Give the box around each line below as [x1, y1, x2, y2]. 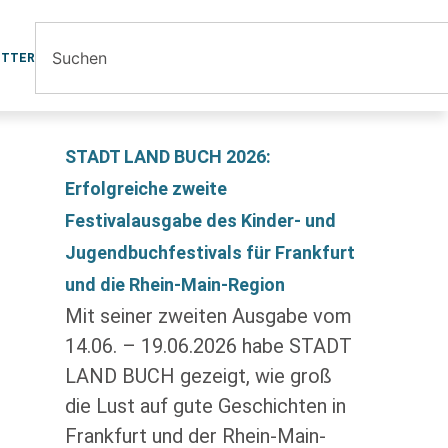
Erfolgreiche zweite [64, 178, 227, 199]
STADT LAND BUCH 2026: [64, 146, 271, 167]
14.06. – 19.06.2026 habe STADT [64, 334, 352, 358]
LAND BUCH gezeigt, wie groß [64, 364, 332, 388]
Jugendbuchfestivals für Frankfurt [64, 242, 355, 263]
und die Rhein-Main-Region [64, 274, 285, 295]
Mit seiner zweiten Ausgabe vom [64, 304, 352, 328]
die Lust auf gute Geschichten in [64, 394, 346, 418]
